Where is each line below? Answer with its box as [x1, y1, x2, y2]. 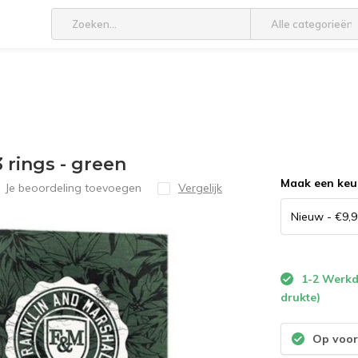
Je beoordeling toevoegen [5, 181, 141, 195]
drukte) [280, 290, 321, 304]
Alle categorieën [271, 18, 353, 30]
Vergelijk [178, 181, 222, 195]
